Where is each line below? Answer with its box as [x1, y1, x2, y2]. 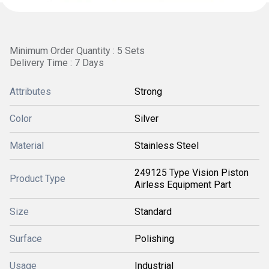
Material [10, 140, 44, 151]
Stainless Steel [134, 140, 199, 151]
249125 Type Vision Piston [134, 167, 249, 178]
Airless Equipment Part [134, 179, 231, 190]
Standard [134, 206, 172, 217]
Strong [134, 86, 162, 97]
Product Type [10, 173, 65, 184]
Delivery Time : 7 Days [10, 57, 104, 68]
